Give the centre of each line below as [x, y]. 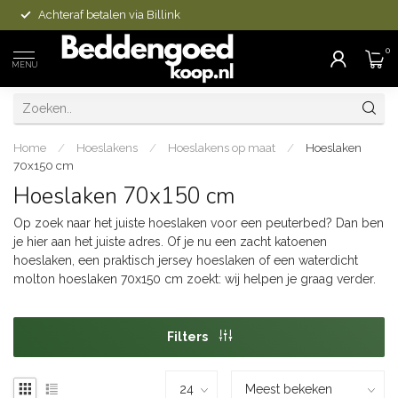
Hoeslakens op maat [222, 147]
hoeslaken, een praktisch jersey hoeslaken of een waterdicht [186, 260]
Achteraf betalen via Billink [109, 15]
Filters [188, 336]
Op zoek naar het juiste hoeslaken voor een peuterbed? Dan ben [199, 223]
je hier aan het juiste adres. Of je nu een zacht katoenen [170, 242]
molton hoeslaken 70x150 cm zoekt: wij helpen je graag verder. [195, 279]
